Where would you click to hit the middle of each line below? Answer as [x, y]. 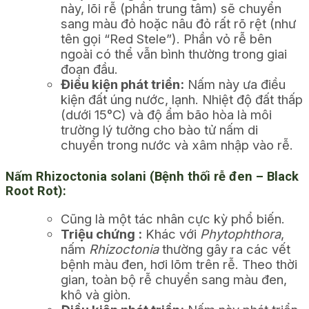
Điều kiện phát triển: [122, 84]
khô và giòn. [96, 294]
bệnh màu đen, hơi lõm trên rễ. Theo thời [179, 264]
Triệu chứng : [101, 233]
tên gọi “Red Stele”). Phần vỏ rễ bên [166, 38]
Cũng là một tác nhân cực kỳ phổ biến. [173, 218]
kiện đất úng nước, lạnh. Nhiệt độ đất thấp [182, 99]
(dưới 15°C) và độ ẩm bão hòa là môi [166, 114]
